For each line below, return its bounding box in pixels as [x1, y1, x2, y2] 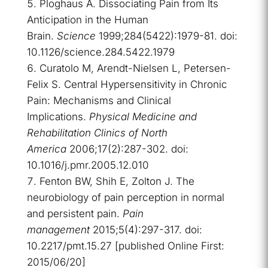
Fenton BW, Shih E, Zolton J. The [39, 175, 194, 188]
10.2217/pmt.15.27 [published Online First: [26, 240, 224, 252]
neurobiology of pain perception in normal [26, 191, 224, 204]
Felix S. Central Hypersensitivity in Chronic [26, 78, 227, 91]
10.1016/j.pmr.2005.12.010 [26, 159, 149, 172]
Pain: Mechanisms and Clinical [26, 95, 171, 107]
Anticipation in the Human [26, 14, 148, 26]
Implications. [26, 111, 89, 123]
